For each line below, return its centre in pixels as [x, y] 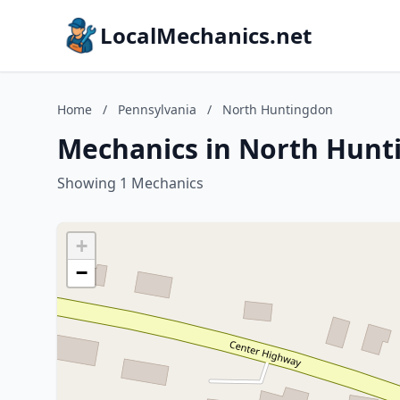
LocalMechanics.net [206, 35]
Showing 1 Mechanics [130, 183]
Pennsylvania [157, 109]
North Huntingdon [278, 109]
